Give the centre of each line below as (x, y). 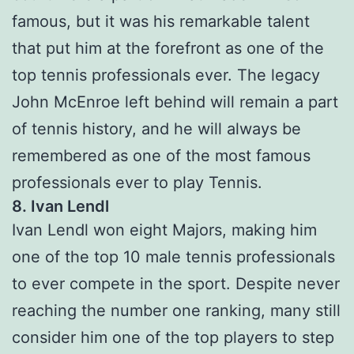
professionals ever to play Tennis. (137, 183)
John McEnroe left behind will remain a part (175, 102)
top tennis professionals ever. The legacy (166, 75)
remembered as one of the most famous (161, 156)
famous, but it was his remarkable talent (161, 22)
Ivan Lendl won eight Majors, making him (164, 230)
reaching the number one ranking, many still (176, 311)
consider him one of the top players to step (173, 338)
